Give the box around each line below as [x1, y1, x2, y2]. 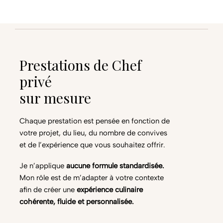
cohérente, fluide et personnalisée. [19, 197, 134, 207]
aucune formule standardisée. [66, 161, 164, 171]
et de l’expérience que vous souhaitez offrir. [19, 140, 165, 150]
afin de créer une [19, 185, 77, 195]
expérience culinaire [76, 185, 143, 195]
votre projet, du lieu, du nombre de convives [19, 128, 167, 138]
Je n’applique [19, 161, 66, 171]
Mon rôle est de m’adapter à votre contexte [19, 173, 164, 183]
